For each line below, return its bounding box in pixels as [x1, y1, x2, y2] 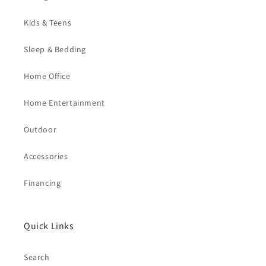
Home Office [24, 70, 71, 81]
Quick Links [24, 219, 74, 232]
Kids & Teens [24, 17, 72, 28]
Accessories [24, 150, 68, 161]
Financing [24, 177, 61, 188]
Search [24, 251, 50, 262]
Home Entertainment [24, 97, 105, 108]
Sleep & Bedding [24, 43, 86, 55]
